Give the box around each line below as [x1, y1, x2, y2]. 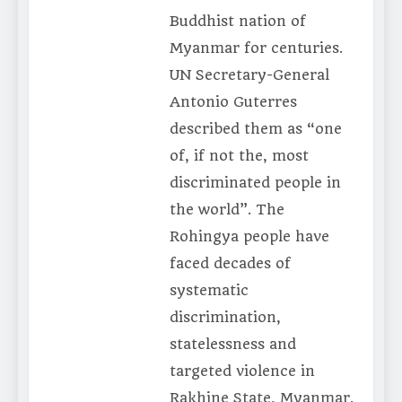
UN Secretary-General [169, 66, 329, 84]
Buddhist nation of [169, 13, 306, 31]
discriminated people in [169, 174, 341, 192]
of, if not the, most [169, 147, 309, 165]
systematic [169, 282, 249, 300]
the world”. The [169, 201, 284, 219]
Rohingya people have [169, 228, 329, 246]
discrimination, [169, 309, 281, 327]
